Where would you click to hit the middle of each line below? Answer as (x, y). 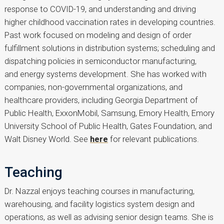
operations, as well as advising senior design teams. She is (109, 217)
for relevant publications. (153, 139)
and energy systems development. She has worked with (105, 74)
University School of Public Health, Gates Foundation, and (108, 126)
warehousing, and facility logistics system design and (99, 204)
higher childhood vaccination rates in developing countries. (110, 22)
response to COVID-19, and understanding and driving (100, 9)
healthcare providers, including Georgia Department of (101, 100)
